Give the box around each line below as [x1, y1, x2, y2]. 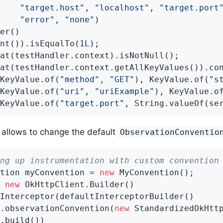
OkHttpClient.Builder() [20, 180, 134, 190]
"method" [60, 75, 100, 85]
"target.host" [20, 3, 85, 13]
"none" [65, 15, 95, 25]
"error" [20, 15, 55, 25]
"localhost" [95, 3, 149, 13]
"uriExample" [95, 87, 154, 97]
